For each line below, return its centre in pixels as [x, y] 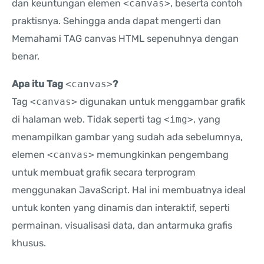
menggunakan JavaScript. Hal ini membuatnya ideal [129, 190]
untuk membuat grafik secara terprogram [104, 172]
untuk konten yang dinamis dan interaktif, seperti [121, 207]
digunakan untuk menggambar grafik [161, 101]
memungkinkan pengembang [161, 154]
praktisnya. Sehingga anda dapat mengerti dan [116, 21]
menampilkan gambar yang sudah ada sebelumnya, [127, 137]
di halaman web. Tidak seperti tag [88, 119]
